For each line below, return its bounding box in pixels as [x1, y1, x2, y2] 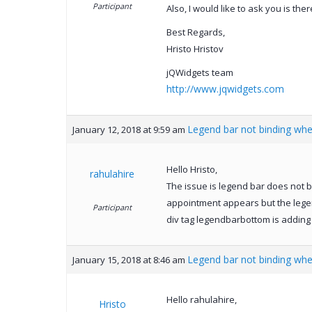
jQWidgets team [166, 66, 233, 79]
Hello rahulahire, [166, 293, 237, 306]
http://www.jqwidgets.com [166, 82, 284, 96]
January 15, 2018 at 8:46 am [72, 253, 185, 267]
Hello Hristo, [166, 163, 217, 176]
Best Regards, [166, 26, 225, 39]
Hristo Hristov [166, 42, 224, 56]
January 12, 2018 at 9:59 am [72, 123, 185, 136]
